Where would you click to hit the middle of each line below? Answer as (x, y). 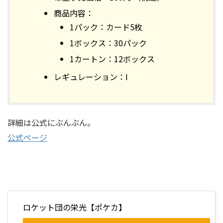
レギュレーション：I (91, 77)
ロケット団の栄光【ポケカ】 (75, 207)
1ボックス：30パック (108, 43)
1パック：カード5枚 (106, 27)
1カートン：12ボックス (112, 59)
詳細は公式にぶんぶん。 (51, 123)
